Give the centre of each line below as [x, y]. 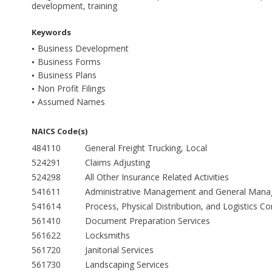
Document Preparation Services [148, 221]
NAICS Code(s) [59, 131]
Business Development [83, 49]
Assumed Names [71, 102]
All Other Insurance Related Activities [157, 177]
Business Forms [69, 62]
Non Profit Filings [72, 89]
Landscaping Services [127, 265]
